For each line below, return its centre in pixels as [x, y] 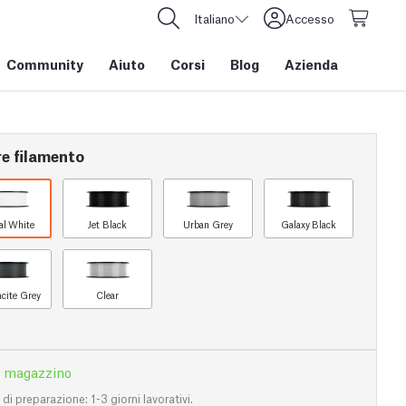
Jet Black [107, 224]
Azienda [311, 63]
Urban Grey [208, 224]
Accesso [310, 18]
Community [45, 63]
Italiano [214, 18]
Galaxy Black [309, 224]
